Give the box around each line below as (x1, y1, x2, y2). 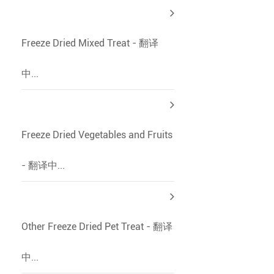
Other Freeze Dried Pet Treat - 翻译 (21, 221, 172, 232)
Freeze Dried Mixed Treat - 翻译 (21, 37, 158, 49)
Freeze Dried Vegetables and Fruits (21, 129, 172, 141)
